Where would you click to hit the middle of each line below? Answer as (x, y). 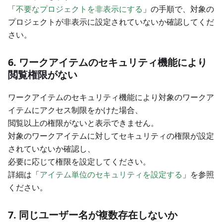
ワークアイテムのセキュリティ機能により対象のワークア (111, 97)
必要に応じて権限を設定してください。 (79, 162)
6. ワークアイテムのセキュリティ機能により (108, 62)
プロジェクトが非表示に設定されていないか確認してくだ (111, 22)
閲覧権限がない (43, 75)
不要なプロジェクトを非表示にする (79, 9)
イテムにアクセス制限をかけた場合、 (75, 110)
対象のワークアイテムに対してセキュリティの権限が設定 (111, 136)
